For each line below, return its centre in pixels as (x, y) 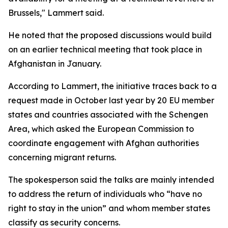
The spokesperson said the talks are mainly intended (111, 180)
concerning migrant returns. (62, 157)
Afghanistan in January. (55, 64)
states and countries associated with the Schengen (108, 115)
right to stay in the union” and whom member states (109, 208)
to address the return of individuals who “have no (105, 194)
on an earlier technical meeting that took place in (105, 49)
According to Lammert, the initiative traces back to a (112, 86)
